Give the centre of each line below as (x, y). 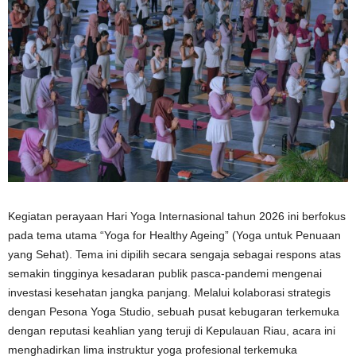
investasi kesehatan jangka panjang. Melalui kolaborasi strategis (169, 292)
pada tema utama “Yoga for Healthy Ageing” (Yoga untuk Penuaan (174, 235)
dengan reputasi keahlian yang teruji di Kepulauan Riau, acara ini (172, 330)
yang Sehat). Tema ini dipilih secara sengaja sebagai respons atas (174, 254)
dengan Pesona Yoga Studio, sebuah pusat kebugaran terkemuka (174, 311)
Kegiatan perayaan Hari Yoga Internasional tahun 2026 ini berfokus (177, 216)
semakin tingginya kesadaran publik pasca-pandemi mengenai (165, 273)
